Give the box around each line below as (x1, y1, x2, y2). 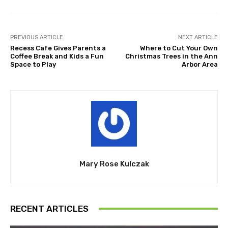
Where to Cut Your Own (139, 44, 218, 52)
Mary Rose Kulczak (79, 159, 149, 168)
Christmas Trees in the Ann (125, 52, 218, 60)
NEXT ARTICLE (178, 34, 218, 41)
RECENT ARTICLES (10, 203, 89, 214)
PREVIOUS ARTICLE (10, 34, 63, 41)
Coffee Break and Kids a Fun (10, 52, 104, 60)
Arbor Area (181, 60, 218, 68)
